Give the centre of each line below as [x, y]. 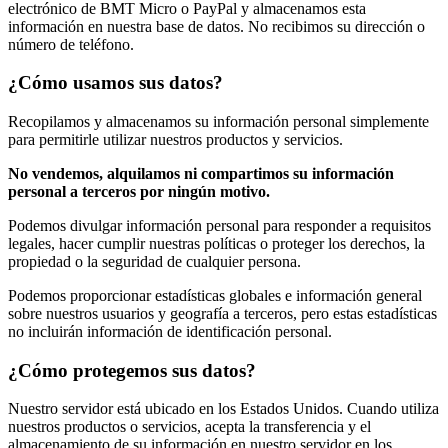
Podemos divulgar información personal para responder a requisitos [219, 225]
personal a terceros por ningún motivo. [139, 191]
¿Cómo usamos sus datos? [115, 83]
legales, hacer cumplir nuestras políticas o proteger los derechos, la [216, 243]
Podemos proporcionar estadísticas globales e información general [215, 295]
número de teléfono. [71, 44]
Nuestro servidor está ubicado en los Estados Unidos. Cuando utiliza [223, 409]
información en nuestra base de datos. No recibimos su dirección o [216, 26]
